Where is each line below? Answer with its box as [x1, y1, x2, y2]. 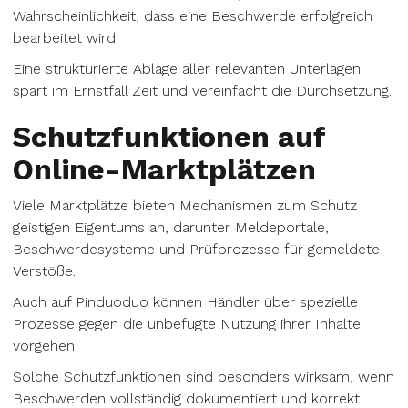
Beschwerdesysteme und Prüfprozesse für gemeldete [13, 240, 380, 258]
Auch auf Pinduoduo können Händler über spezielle [13, 293, 358, 311]
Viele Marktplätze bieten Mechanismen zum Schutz [13, 197, 357, 214]
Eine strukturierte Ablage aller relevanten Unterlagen [13, 60, 361, 77]
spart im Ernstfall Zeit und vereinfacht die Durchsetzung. [13, 82, 392, 99]
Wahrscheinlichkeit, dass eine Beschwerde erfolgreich [13, 7, 372, 25]
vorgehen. [13, 337, 77, 354]
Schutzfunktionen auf [13, 119, 325, 154]
